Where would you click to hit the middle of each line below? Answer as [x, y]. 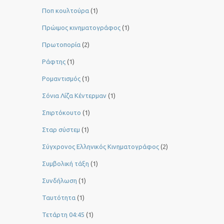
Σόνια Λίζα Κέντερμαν [74, 96]
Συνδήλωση [59, 181]
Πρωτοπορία [61, 45]
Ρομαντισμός [61, 79]
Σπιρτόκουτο [61, 113]
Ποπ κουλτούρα [65, 11]
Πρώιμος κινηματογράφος [81, 28]
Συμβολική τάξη [65, 164]
